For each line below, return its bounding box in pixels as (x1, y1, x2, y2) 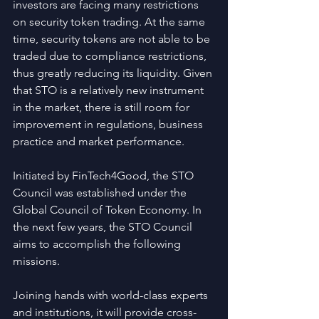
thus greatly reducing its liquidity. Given (13, 66, 215, 80)
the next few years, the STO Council (13, 220, 195, 234)
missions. (13, 254, 60, 268)
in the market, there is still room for (13, 100, 192, 114)
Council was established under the (13, 186, 189, 199)
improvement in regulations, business (13, 117, 206, 131)
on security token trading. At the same (13, 15, 208, 28)
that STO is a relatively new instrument (13, 83, 206, 97)
